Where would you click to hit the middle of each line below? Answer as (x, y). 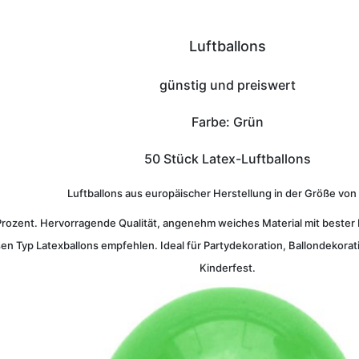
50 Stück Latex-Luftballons (228, 159)
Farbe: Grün (228, 122)
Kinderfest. (228, 268)
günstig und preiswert (228, 85)
